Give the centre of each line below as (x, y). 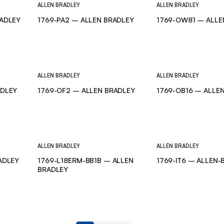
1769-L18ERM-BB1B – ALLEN (85, 160)
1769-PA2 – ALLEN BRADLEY (86, 19)
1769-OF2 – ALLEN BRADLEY (86, 90)
